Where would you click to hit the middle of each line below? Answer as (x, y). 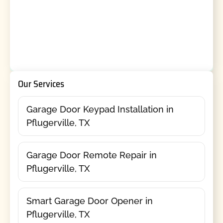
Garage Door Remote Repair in (91, 155)
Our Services (41, 84)
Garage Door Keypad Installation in (100, 109)
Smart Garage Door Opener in (89, 201)
